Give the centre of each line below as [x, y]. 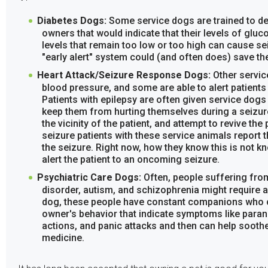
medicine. [63, 238]
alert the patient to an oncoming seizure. [130, 160]
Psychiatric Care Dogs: [90, 178]
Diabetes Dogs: [73, 21]
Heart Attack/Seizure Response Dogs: [125, 75]
